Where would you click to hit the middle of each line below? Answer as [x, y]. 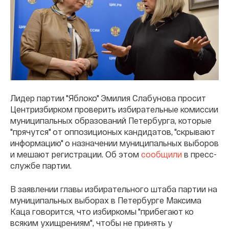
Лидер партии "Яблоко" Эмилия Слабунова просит [108, 98]
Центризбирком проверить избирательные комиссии [114, 109]
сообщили [162, 154]
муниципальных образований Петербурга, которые [111, 120]
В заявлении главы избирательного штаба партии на [114, 189]
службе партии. [41, 165]
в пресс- [199, 154]
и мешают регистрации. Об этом [76, 154]
